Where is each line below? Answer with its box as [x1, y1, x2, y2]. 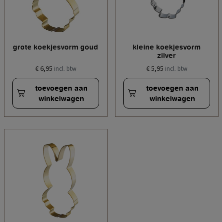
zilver [157, 51, 176, 60]
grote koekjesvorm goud [13, 43, 98, 52]
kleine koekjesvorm [132, 43, 201, 52]
